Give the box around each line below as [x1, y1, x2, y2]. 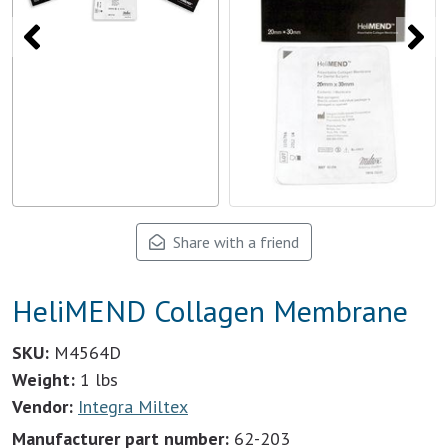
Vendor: [12, 395, 73, 418]
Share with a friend [165, 232, 299, 252]
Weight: [12, 368, 75, 391]
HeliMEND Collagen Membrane [12, 291, 408, 330]
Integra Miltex [78, 395, 188, 418]
